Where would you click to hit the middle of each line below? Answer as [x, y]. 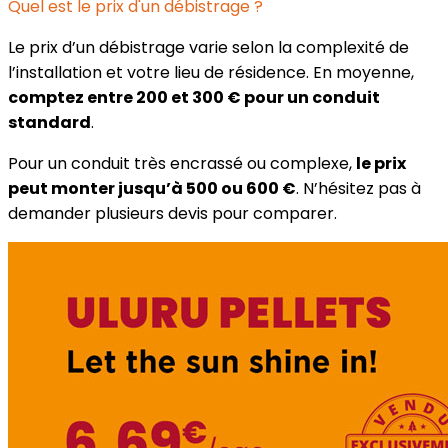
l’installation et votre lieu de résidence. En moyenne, [211, 72]
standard [49, 122]
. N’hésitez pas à [358, 188]
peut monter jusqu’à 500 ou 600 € [152, 188]
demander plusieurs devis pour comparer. [172, 213]
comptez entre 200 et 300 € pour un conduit [194, 97]
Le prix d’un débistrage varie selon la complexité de [208, 47]
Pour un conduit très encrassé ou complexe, [182, 163]
